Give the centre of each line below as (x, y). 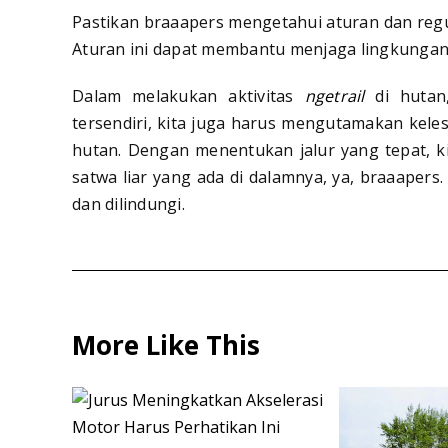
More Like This (166, 345)
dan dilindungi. (128, 204)
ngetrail (334, 96)
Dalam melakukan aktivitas (188, 96)
